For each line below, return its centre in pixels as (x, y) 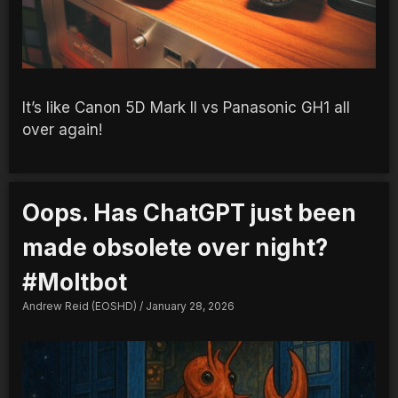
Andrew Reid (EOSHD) (81, 306)
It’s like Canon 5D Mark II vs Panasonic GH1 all (186, 108)
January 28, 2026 (189, 306)
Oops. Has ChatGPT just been (189, 213)
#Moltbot (75, 283)
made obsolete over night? (175, 248)
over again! (62, 130)
